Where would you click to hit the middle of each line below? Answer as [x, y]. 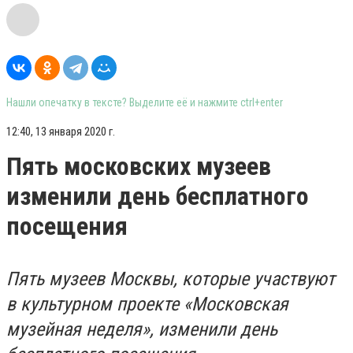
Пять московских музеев [139, 166]
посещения [67, 226]
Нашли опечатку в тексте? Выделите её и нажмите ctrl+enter [145, 102]
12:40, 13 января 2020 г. [61, 132]
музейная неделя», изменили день [142, 329]
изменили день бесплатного [158, 196]
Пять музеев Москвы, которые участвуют [171, 279]
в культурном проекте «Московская [147, 304]
